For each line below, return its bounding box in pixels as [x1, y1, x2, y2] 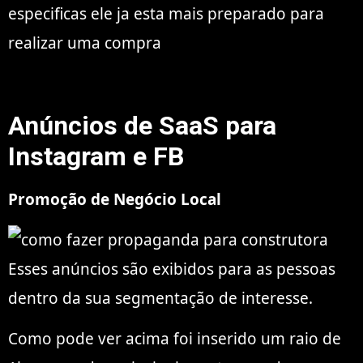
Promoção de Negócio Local [8, 188, 221, 210]
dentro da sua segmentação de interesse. [8, 287, 313, 309]
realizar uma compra [8, 32, 161, 53]
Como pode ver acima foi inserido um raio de [8, 328, 341, 350]
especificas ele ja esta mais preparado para [8, 2, 324, 24]
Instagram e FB [8, 140, 184, 172]
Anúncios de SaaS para [8, 109, 276, 141]
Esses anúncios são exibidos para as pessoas [8, 258, 335, 280]
